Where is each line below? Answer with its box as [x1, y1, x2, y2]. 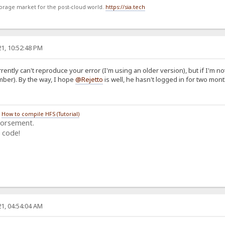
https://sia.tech [105, 4, 145, 11]
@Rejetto [75, 74, 103, 84]
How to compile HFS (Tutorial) [1, 110, 79, 118]
